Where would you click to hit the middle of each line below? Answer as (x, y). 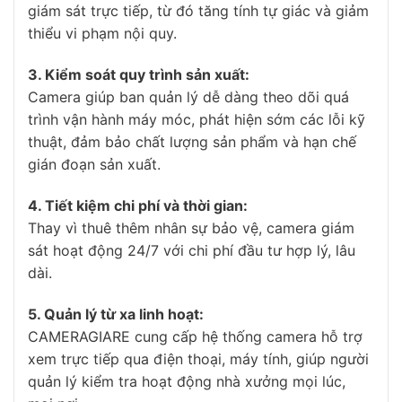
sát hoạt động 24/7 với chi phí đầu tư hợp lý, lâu (192, 251)
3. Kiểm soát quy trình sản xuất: (139, 75)
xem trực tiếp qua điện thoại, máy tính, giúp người (198, 358)
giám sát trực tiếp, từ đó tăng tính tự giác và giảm (198, 11)
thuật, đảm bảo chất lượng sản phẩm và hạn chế (192, 142)
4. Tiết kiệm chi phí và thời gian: (138, 206)
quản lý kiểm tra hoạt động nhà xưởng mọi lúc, (187, 381)
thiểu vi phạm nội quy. (102, 34)
